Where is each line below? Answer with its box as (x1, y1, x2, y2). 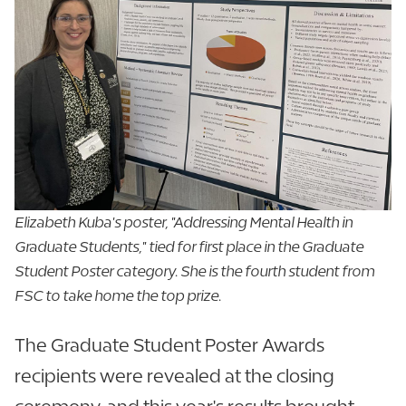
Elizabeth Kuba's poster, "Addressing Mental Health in (14, 214, 353, 232)
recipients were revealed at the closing (14, 365, 334, 387)
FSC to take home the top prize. (14, 287, 221, 305)
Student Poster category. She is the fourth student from (14, 263, 374, 281)
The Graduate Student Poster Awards (14, 334, 324, 356)
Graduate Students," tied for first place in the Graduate (14, 238, 363, 256)
